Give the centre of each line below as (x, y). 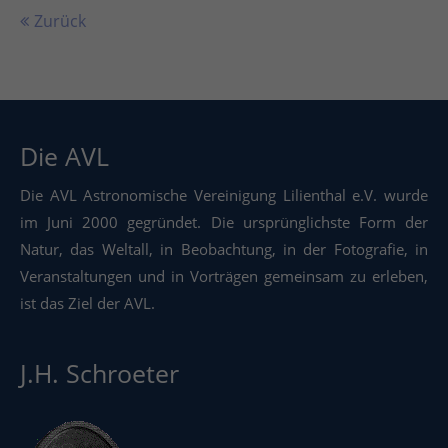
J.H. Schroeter (100, 373)
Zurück (60, 21)
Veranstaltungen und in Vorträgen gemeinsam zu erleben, (224, 276)
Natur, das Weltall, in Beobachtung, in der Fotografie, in (224, 249)
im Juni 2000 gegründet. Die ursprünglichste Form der (224, 222)
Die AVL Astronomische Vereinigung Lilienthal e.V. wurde (224, 195)
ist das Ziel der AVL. (88, 303)
